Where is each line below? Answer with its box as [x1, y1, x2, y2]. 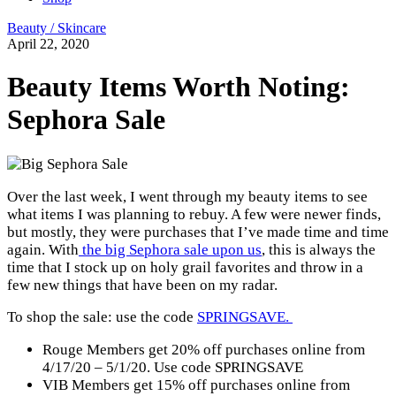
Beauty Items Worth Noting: [7, 71, 350, 103]
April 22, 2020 [7, 36, 89, 51]
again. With [7, 240, 79, 258]
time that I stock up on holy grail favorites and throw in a [7, 258, 363, 276]
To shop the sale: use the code [7, 308, 197, 326]
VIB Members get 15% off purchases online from [42, 377, 350, 394]
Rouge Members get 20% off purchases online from [42, 341, 365, 359]
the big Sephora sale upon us [79, 240, 262, 258]
